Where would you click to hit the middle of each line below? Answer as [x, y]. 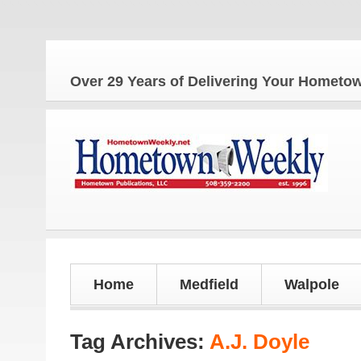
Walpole [312, 284]
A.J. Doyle [259, 342]
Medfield [209, 284]
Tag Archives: [140, 342]
